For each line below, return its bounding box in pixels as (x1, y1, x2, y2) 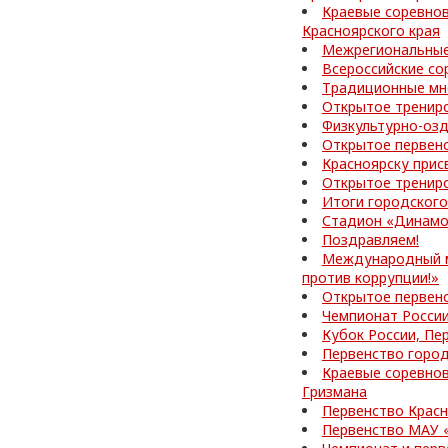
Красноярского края (302, 21, 440, 40)
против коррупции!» (302, 268, 439, 287)
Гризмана (302, 382, 367, 401)
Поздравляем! (322, 230, 419, 249)
